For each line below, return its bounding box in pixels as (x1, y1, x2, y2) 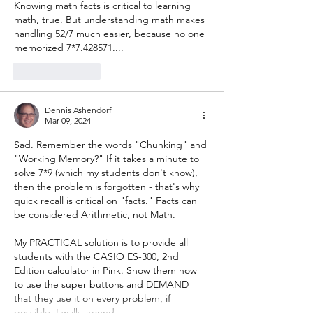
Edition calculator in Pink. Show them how (14, 263, 200, 277)
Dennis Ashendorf (45, 104, 112, 115)
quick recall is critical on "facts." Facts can (14, 194, 200, 207)
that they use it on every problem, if (14, 291, 173, 305)
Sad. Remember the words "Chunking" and (14, 138, 210, 151)
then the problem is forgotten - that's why (14, 180, 202, 193)
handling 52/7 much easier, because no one (14, 27, 208, 40)
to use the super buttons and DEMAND (14, 277, 191, 291)
